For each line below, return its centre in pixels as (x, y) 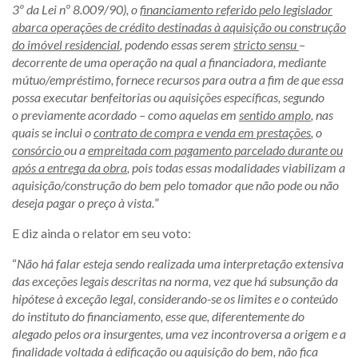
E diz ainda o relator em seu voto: (101, 233)
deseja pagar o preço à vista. (83, 203)
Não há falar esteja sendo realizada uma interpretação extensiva (180, 263)
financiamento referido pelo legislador (236, 9)
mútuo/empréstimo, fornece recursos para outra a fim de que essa (178, 80)
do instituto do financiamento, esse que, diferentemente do (158, 316)
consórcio (38, 150)
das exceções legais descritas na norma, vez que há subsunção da (175, 281)
